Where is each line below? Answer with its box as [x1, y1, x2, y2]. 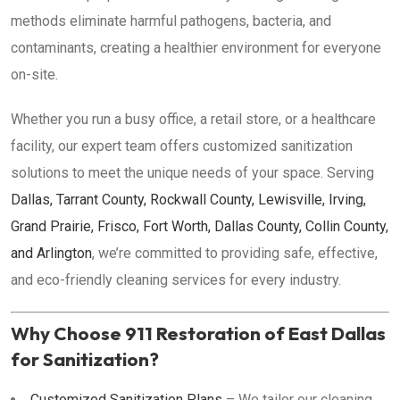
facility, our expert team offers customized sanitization [11, 137, 353, 154]
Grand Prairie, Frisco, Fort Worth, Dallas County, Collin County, [11, 218, 388, 235]
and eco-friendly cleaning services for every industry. [11, 271, 341, 288]
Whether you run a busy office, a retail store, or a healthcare [11, 111, 376, 128]
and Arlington [11, 245, 92, 262]
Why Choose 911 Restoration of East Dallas [11, 321, 386, 345]
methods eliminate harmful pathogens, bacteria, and [11, 12, 331, 29]
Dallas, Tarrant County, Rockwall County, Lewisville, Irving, [11, 191, 366, 208]
